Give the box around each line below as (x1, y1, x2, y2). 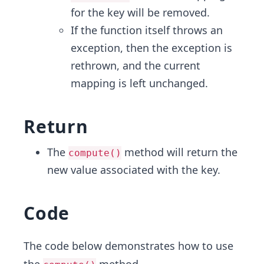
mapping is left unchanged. (71, 76, 208, 90)
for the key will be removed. (71, 5, 210, 19)
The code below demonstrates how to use (24, 239, 233, 253)
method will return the (121, 145, 237, 159)
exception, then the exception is (71, 41, 232, 55)
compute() (68, 147, 121, 159)
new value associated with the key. (47, 163, 220, 177)
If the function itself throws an (71, 23, 223, 37)
